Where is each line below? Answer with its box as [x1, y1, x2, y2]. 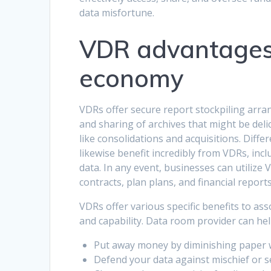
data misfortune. [79, 6, 155, 20]
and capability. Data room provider [79, 214, 239, 228]
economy [79, 63, 197, 94]
